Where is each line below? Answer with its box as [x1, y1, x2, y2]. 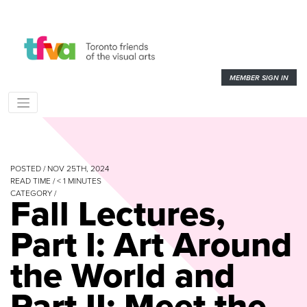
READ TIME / [10, 175, 57, 186]
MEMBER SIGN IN [229, 73, 288, 82]
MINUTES [68, 175, 101, 186]
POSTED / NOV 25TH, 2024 [10, 163, 109, 173]
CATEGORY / [10, 188, 56, 198]
